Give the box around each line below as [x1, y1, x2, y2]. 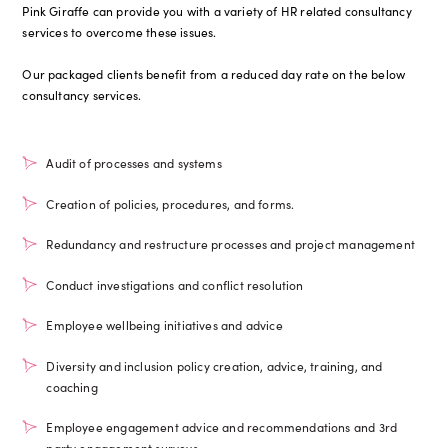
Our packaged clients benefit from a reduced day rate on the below [22, 64, 406, 82]
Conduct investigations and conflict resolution [46, 275, 304, 293]
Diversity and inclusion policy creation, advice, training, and [46, 356, 383, 374]
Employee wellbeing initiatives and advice [46, 316, 283, 334]
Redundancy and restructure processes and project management [46, 235, 416, 253]
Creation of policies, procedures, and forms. [46, 194, 295, 212]
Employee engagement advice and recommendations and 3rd [46, 418, 398, 436]
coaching [46, 377, 98, 395]
